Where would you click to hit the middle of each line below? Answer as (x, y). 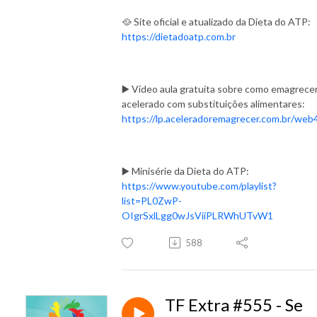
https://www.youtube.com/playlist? (199, 185)
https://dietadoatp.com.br (180, 36)
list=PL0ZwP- (152, 200)
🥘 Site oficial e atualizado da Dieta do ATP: (216, 21)
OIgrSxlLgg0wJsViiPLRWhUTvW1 (197, 215)
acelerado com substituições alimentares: (213, 103)
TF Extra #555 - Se (234, 304)
